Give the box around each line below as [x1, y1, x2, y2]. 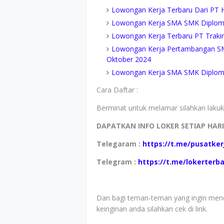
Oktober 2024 [106, 54, 151, 64]
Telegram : [96, 157, 138, 166]
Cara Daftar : [96, 85, 138, 94]
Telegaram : [96, 139, 142, 148]
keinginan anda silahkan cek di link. [96, 204, 207, 213]
